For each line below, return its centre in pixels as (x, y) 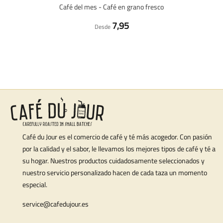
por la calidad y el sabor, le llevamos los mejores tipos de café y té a (119, 149)
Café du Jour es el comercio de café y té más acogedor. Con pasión (117, 137)
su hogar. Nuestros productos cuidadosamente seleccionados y (113, 161)
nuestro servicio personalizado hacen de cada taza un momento (115, 172)
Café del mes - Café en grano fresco (111, 7)
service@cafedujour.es (56, 204)
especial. (35, 184)
